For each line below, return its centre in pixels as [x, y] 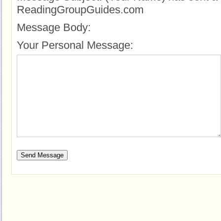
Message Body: [54, 28]
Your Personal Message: [75, 45]
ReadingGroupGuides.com [80, 10]
